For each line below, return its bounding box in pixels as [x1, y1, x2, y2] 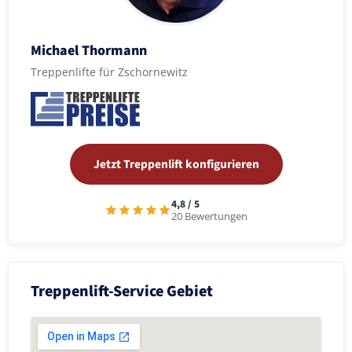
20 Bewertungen [171, 209, 247, 223]
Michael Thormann [31, 40, 147, 60]
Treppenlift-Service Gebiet [31, 280, 213, 302]
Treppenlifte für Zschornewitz [31, 64, 188, 79]
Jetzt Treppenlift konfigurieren [93, 155, 259, 173]
